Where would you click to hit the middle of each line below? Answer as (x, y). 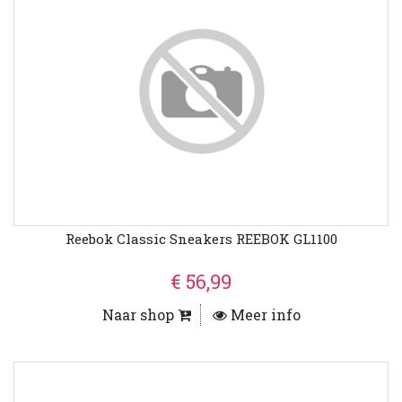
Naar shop (140, 315)
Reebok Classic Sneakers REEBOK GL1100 (201, 239)
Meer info (263, 315)
